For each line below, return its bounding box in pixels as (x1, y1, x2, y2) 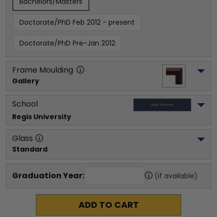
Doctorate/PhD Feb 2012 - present (19, 17, 135, 27)
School (12, 98, 38, 109)
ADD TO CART (78, 199, 139, 211)
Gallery (12, 76, 39, 86)
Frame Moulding (12, 64, 73, 76)
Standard (12, 144, 47, 154)
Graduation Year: (12, 170, 84, 181)
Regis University (12, 112, 71, 122)
